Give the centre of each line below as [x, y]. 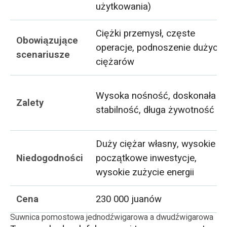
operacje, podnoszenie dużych [160, 47]
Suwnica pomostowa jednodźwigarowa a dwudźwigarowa [111, 217]
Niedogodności [50, 158]
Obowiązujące [47, 40]
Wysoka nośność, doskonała [156, 96]
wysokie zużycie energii [145, 172]
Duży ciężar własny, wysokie [156, 144]
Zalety [30, 103]
